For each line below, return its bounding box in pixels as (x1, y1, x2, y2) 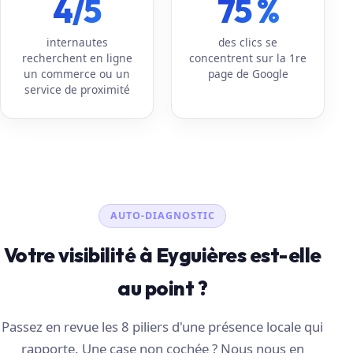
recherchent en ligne (21, 50, 132, 65)
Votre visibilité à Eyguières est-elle (3, 242, 321, 269)
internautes (46, 34, 108, 50)
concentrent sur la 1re (189, 50, 307, 65)
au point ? (117, 275, 208, 302)
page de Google (207, 65, 288, 81)
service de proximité (24, 81, 130, 97)
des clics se (218, 34, 278, 50)
